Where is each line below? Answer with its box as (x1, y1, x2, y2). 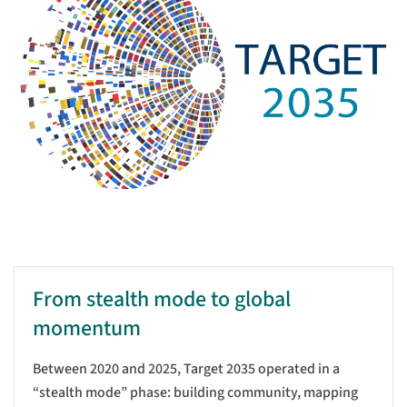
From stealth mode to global (33, 283, 291, 316)
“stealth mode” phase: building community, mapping (33, 382, 358, 403)
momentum (33, 313, 141, 345)
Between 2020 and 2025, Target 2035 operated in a (33, 359, 340, 380)
